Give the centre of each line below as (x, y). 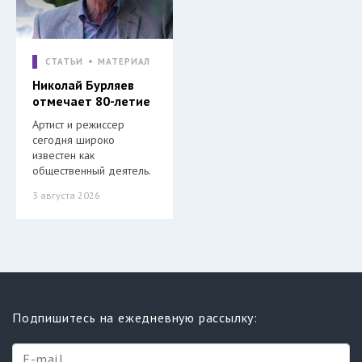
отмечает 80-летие (91, 101)
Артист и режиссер (78, 125)
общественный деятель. (92, 171)
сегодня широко (74, 140)
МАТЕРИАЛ (124, 62)
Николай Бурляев (83, 85)
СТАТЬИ (65, 62)
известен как (63, 156)
